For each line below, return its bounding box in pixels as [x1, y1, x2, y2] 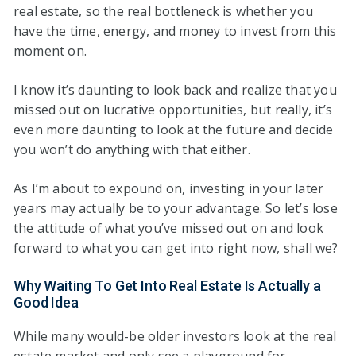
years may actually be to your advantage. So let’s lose [14, 199, 338, 218]
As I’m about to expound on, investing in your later [14, 180, 324, 198]
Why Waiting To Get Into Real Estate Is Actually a [14, 277, 321, 295]
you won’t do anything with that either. [14, 141, 254, 159]
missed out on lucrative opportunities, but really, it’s [14, 101, 333, 119]
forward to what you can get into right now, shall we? [14, 239, 339, 257]
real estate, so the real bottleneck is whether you [14, 2, 314, 21]
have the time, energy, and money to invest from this [14, 22, 337, 41]
